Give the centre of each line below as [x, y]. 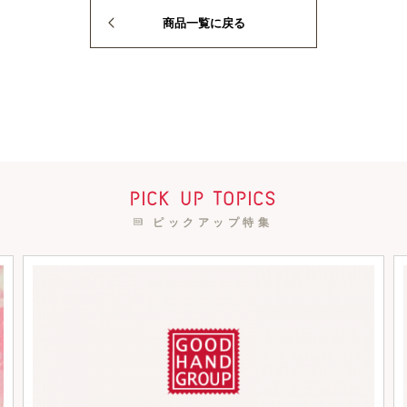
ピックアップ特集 [209, 222]
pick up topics [203, 197]
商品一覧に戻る [203, 23]
